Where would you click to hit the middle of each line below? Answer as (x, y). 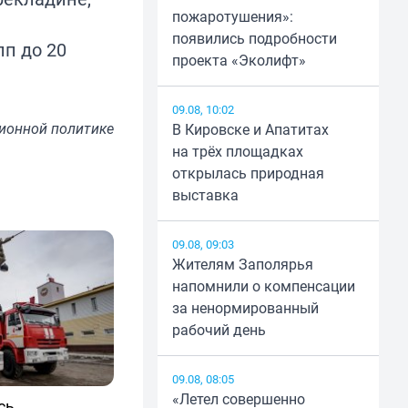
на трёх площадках (237, 152)
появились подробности (254, 39)
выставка (205, 195)
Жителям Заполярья (242, 265)
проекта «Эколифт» (239, 61)
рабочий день (219, 330)
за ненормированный (245, 308)
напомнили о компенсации (263, 286)
